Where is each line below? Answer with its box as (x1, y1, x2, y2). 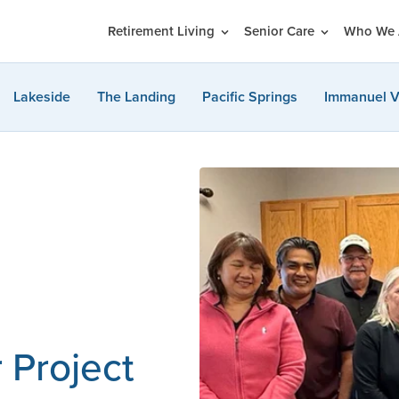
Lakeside (12, 85, 70, 107)
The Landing (96, 85, 175, 107)
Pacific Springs (201, 85, 297, 107)
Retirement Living (107, 21, 218, 41)
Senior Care (243, 21, 318, 41)
